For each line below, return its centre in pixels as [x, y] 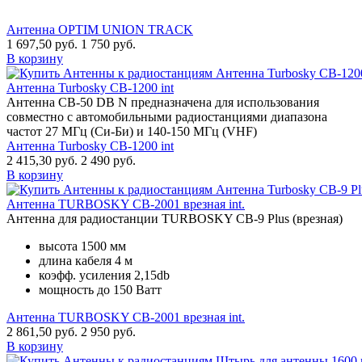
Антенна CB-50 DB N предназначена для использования [163, 103]
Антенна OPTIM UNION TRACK [100, 30]
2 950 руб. [108, 332]
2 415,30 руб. [42, 161]
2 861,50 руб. [42, 332]
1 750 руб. [108, 44]
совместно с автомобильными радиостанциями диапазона [167, 117]
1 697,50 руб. [42, 44]
